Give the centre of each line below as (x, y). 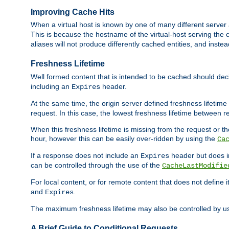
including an (51, 86)
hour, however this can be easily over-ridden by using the (124, 138)
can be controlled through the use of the (96, 165)
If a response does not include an (86, 155)
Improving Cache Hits (73, 12)
